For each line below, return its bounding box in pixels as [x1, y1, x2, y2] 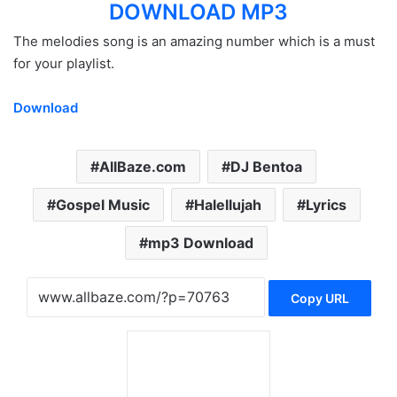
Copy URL [290, 291, 349, 307]
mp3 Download [148, 234, 253, 252]
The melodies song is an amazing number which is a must [13, 33, 375, 50]
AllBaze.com [99, 158, 186, 175]
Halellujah [193, 196, 261, 214]
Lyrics [305, 196, 346, 214]
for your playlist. [13, 55, 114, 72]
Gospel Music [55, 196, 150, 214]
